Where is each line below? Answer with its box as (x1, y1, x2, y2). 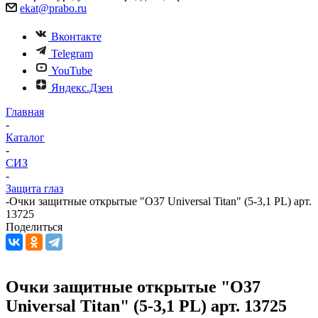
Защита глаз (6, 182, 63, 194)
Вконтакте (51, 31, 102, 43)
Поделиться (6, 221, 62, 233)
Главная (6, 106, 44, 118)
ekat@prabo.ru (20, 2, 87, 14)
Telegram (51, 48, 93, 60)
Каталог (6, 131, 45, 143)
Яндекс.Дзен (51, 82, 113, 94)
